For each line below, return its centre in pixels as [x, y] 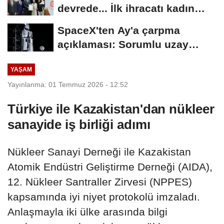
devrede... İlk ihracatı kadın [126, 8]
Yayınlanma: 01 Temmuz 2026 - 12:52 [68, 84]
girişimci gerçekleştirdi [116, 22]
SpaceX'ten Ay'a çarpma [119, 30]
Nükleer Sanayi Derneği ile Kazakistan [99, 151]
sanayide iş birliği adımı [79, 124]
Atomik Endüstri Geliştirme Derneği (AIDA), [110, 166]
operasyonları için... [108, 58]
